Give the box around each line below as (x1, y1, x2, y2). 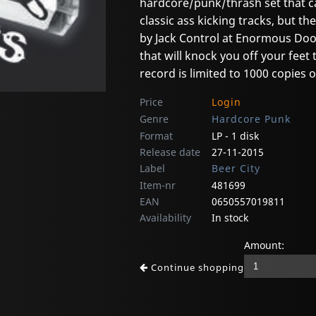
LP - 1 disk (212, 129, 259, 143)
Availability (140, 211, 191, 225)
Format (140, 129, 173, 143)
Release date (140, 145, 200, 159)
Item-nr (140, 178, 176, 193)
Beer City (212, 162, 260, 176)
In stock (212, 211, 248, 225)
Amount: (244, 238, 284, 253)
